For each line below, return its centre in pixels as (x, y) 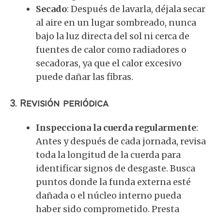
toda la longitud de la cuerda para (108, 155)
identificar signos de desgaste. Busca (116, 168)
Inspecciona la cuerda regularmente (116, 128)
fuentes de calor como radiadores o (111, 50)
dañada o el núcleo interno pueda (108, 195)
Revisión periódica (64, 104)
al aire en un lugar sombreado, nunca (116, 23)
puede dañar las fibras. (85, 77)
